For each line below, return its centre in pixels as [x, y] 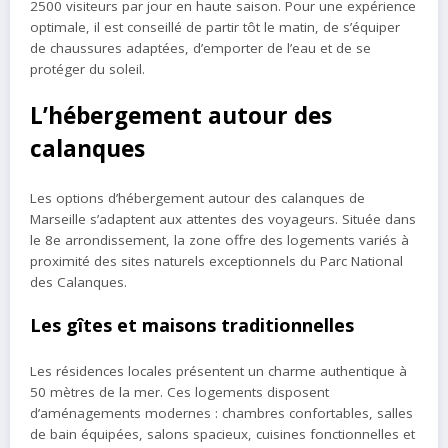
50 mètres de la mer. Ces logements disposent [179, 392]
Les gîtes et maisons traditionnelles [192, 324]
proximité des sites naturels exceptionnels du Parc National [216, 260]
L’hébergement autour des [181, 116]
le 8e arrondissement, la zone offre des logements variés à [219, 239]
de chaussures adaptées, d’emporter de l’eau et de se [200, 47]
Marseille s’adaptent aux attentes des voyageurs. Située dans [223, 218]
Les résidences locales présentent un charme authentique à [218, 371]
